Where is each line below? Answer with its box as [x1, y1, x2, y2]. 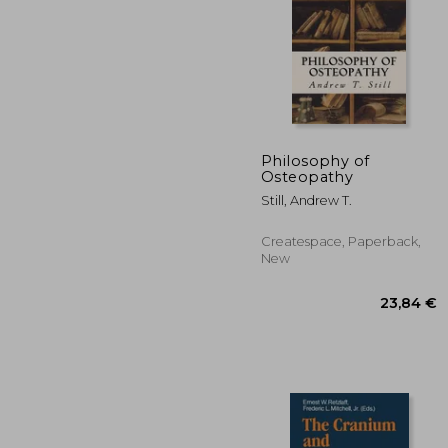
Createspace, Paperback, [261, 233, 421, 249]
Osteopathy [261, 167, 354, 186]
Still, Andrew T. [261, 192, 352, 208]
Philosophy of [261, 151, 370, 170]
